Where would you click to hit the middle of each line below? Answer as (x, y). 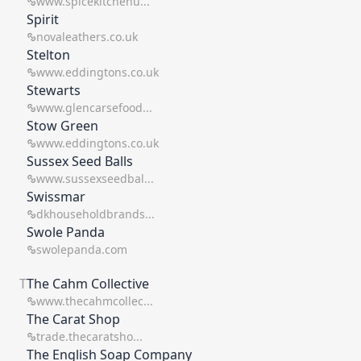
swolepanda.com (82, 249)
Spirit (43, 19)
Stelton (48, 55)
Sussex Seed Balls (80, 161)
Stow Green (62, 126)
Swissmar (56, 197)
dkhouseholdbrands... (95, 214)
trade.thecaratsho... (89, 336)
